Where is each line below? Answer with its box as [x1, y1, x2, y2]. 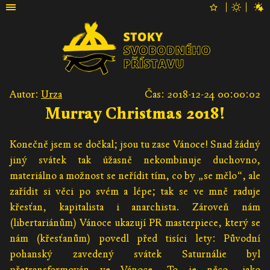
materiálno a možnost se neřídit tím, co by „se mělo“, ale [10, 169, 260, 183]
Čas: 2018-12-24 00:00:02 [145, 88, 260, 101]
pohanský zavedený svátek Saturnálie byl [10, 248, 260, 261]
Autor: [10, 88, 41, 101]
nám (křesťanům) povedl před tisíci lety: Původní [10, 232, 260, 245]
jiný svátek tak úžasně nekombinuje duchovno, [10, 154, 260, 167]
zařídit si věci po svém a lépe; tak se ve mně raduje [10, 185, 260, 198]
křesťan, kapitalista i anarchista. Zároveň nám [10, 201, 260, 214]
